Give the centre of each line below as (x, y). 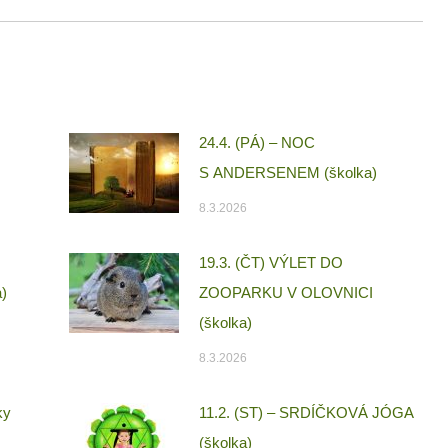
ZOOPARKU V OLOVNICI (285, 293)
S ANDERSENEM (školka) (287, 173)
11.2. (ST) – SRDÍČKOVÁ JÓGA (305, 413)
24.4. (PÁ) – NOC (256, 143)
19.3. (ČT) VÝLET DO (270, 263)
